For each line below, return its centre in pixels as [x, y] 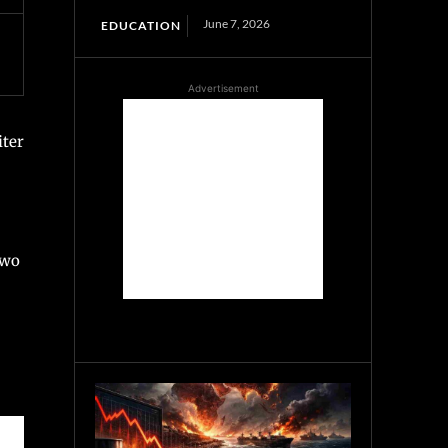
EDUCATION [141, 25]
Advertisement [223, 87]
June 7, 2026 [237, 23]
